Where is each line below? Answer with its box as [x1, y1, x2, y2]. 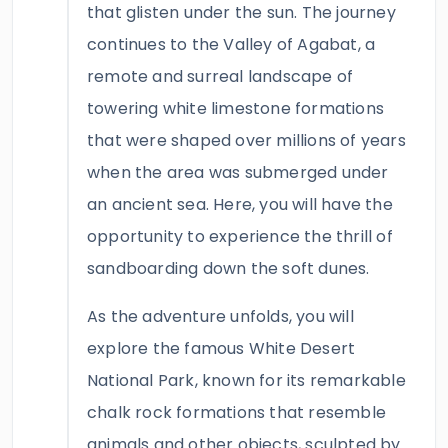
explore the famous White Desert [87, 337, 356, 360]
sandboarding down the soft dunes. [87, 257, 370, 280]
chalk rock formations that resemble [87, 401, 386, 424]
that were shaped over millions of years [87, 129, 406, 152]
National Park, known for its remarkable [87, 369, 406, 392]
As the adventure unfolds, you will [87, 305, 354, 328]
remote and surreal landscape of [87, 65, 354, 88]
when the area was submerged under [87, 161, 389, 184]
